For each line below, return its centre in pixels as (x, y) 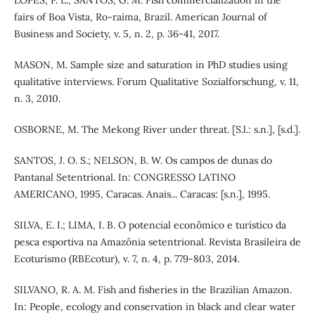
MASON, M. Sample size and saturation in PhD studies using (150, 64)
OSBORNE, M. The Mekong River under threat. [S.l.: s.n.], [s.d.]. (157, 129)
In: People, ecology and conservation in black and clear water (154, 306)
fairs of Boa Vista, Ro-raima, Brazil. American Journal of (140, 17)
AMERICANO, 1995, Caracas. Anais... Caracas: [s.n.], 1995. (142, 194)
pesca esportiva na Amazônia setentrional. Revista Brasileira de (157, 242)
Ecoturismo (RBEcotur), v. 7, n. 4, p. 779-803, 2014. (127, 258)
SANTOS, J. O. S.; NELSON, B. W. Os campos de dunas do (143, 160)
